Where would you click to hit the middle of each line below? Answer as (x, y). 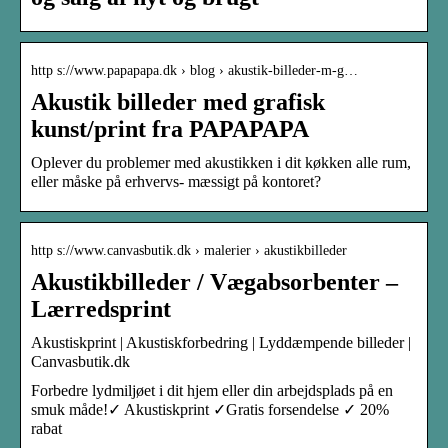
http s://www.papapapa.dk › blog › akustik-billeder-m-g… (194, 70)
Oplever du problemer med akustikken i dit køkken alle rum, (221, 162)
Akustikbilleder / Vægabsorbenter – (214, 281)
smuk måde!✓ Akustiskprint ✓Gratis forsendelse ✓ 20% (210, 409)
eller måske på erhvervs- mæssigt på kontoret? (176, 181)
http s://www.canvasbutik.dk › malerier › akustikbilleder (189, 250)
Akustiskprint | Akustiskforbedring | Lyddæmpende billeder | (221, 342)
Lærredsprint (101, 308)
